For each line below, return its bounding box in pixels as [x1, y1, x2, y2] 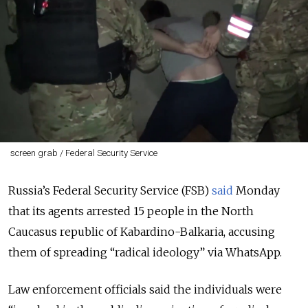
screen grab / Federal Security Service [10, 148, 157, 158]
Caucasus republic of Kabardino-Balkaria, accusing [8, 225, 275, 239]
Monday [233, 184, 280, 197]
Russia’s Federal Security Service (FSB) [8, 184, 212, 197]
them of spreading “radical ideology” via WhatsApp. [8, 245, 282, 259]
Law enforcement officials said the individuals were [8, 283, 282, 296]
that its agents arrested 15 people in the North [8, 204, 254, 218]
